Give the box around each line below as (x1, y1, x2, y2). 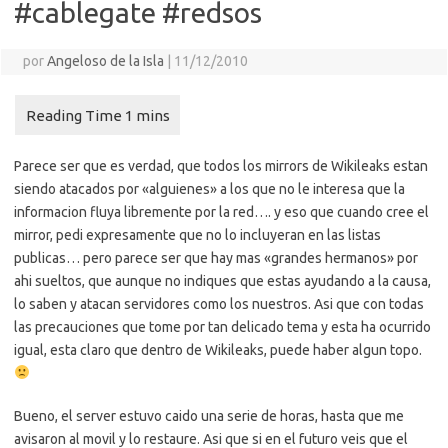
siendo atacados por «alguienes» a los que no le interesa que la (14, 181, 405, 197)
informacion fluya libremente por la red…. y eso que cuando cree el (14, 204, 429, 220)
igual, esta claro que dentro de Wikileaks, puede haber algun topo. (14, 342, 422, 358)
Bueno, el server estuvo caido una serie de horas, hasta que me (14, 408, 404, 424)
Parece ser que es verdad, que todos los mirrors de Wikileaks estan (14, 158, 428, 174)
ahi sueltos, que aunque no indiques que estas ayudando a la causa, (14, 273, 431, 289)
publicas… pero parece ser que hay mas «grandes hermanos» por (14, 250, 418, 266)
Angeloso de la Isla (46, 53, 164, 69)
